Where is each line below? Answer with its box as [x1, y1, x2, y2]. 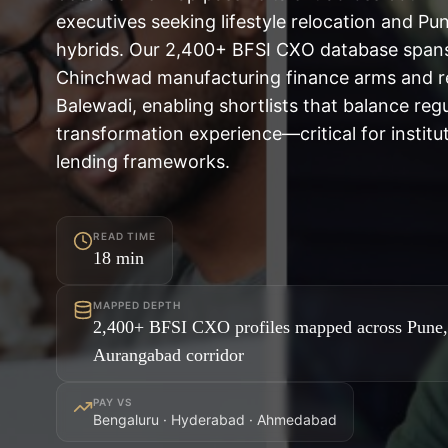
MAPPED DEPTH [93, 299, 181, 311]
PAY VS [93, 396, 132, 408]
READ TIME [93, 230, 156, 242]
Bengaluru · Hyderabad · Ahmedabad [93, 411, 337, 428]
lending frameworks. [56, 151, 230, 172]
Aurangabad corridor [93, 345, 244, 365]
